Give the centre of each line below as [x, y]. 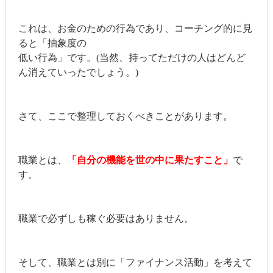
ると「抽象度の [52, 43]
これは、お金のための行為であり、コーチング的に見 [135, 28]
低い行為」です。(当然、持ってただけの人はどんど [132, 57]
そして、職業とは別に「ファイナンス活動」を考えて [135, 262]
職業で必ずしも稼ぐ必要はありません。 [106, 218]
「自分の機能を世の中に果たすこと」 [150, 160]
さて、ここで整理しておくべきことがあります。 [125, 116]
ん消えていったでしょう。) [78, 72]
